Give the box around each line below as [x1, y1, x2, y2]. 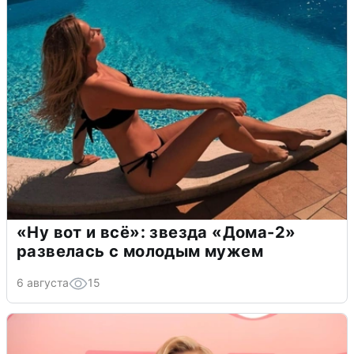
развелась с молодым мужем [17, 242, 263, 262]
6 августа [17, 276, 69, 290]
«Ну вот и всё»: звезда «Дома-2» [17, 223, 296, 243]
